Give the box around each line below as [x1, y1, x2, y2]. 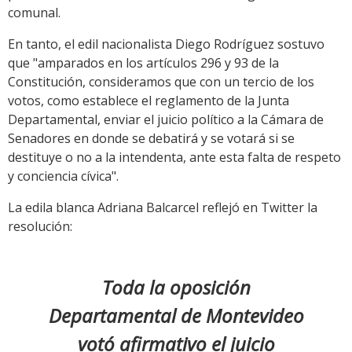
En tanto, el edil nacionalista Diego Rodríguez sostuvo [8, 35, 324, 53]
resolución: [8, 218, 72, 236]
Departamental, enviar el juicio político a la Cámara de [8, 111, 324, 129]
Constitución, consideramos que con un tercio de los [8, 73, 314, 91]
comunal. [8, 4, 60, 22]
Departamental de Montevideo [48, 302, 304, 329]
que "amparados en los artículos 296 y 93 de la [8, 54, 279, 72]
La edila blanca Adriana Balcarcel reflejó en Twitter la [8, 199, 317, 217]
